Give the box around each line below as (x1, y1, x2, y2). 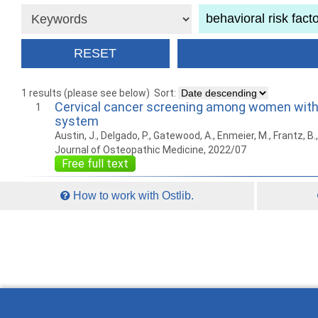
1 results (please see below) (21, 87, 150, 99)
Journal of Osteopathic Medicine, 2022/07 (55, 144, 246, 156)
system (55, 114, 99, 129)
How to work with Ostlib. (70, 190, 194, 202)
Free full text (62, 157, 128, 171)
